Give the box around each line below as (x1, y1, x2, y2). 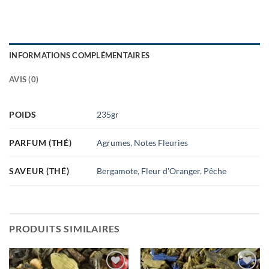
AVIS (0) (9, 74, 39, 85)
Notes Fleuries (134, 138, 189, 148)
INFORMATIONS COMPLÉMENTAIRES (9, 50, 150, 61)
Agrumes (97, 138, 131, 148)
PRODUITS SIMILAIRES (9, 223, 121, 235)
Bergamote (97, 166, 138, 177)
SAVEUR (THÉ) (9, 166, 70, 177)
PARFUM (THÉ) (9, 138, 72, 148)
